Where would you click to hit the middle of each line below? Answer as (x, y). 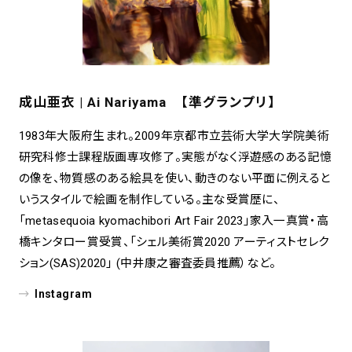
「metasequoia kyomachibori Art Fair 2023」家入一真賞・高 (173, 221)
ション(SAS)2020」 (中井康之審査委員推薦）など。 (147, 264)
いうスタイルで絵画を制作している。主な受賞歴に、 (149, 200)
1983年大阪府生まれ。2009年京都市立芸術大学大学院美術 (174, 136)
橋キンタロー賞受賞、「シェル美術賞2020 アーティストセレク (174, 242)
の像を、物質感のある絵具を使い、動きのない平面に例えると (174, 179)
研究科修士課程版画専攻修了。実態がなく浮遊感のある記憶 (175, 158)
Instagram (64, 294)
